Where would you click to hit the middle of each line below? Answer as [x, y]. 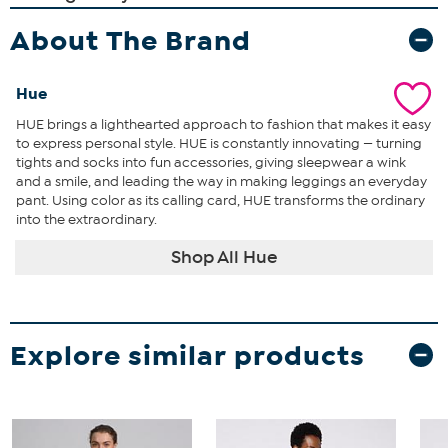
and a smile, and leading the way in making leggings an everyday [221, 181]
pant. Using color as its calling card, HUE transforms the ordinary [220, 200]
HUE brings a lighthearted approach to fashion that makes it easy [223, 124]
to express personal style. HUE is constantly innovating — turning [219, 143]
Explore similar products [187, 355]
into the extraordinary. [86, 219]
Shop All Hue [224, 256]
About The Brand [130, 40]
